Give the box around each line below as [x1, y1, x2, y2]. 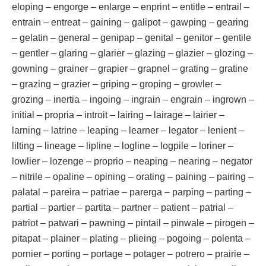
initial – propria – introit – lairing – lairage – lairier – [12, 109, 224, 120]
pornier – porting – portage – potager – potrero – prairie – [12, 248, 249, 259]
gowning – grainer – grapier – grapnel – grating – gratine [12, 63, 248, 74]
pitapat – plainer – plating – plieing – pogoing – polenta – [12, 233, 251, 243]
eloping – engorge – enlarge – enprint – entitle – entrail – [12, 1, 249, 12]
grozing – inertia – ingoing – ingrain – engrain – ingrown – [12, 94, 254, 104]
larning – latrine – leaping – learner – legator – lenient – [12, 125, 244, 135]
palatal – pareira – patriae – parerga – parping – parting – [12, 186, 251, 197]
